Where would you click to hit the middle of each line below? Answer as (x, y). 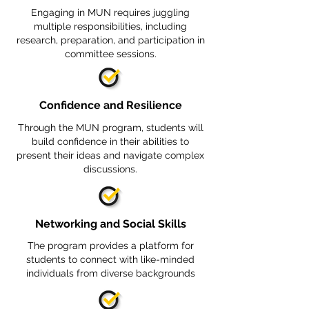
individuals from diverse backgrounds (110, 273)
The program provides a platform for (110, 246)
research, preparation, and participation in (110, 40)
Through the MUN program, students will (110, 128)
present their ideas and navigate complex (110, 155)
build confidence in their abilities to (110, 141)
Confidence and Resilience (110, 105)
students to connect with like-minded (110, 259)
